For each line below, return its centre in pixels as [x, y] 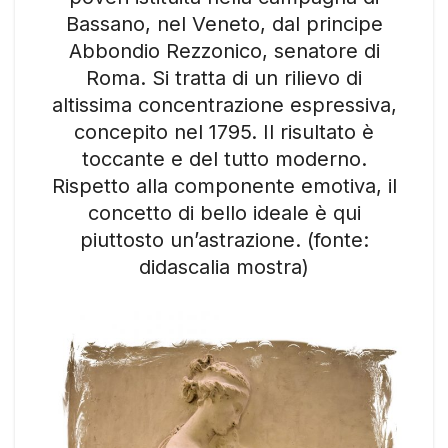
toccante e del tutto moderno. [224, 159]
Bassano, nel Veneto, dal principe [224, 24]
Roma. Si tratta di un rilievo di [224, 78]
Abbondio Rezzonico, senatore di [224, 51]
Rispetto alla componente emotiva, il [224, 186]
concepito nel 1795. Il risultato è [224, 132]
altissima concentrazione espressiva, [224, 105]
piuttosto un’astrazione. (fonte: [224, 240]
